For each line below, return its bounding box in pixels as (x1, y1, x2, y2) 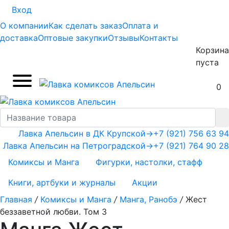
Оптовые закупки (38, 33, 108, 43)
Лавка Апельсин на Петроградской (3, 140, 146, 151)
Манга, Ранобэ (120, 194, 177, 205)
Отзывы (108, 33, 140, 43)
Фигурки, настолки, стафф (96, 156, 202, 167)
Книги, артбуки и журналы (8, 177, 116, 188)
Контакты (140, 33, 178, 43)
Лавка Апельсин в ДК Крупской (18, 128, 146, 139)
